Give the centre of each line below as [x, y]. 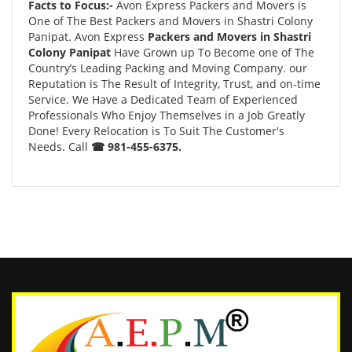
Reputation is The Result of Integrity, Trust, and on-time [174, 84]
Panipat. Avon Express [88, 37]
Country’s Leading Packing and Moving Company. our [168, 68]
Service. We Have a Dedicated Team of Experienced [163, 99]
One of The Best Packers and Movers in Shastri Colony [170, 21]
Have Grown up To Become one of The [214, 52]
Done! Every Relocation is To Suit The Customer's [156, 131]
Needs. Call [60, 147]
